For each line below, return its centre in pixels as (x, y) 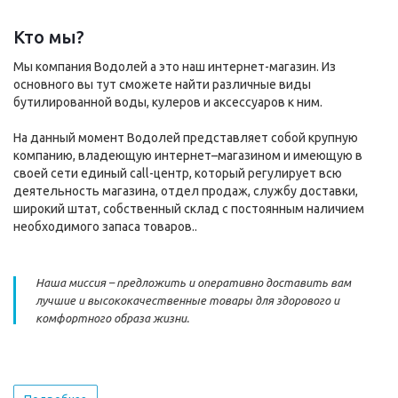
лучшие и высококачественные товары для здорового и (187, 301)
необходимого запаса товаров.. (107, 227)
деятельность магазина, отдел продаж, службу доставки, (186, 191)
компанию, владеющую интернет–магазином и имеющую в (188, 156)
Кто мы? (49, 37)
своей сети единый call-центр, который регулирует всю (178, 174)
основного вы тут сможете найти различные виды (162, 85)
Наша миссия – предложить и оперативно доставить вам (193, 283)
